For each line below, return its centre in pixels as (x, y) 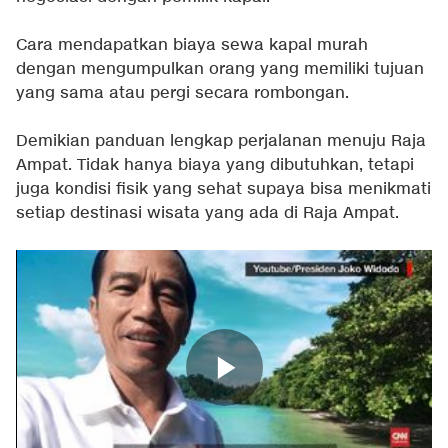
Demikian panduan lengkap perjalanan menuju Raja (221, 142)
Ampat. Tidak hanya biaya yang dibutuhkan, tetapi (215, 166)
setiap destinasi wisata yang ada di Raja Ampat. (207, 214)
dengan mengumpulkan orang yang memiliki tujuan (220, 70)
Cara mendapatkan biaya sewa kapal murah (192, 46)
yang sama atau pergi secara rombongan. (182, 94)
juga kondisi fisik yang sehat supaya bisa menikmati (223, 190)
